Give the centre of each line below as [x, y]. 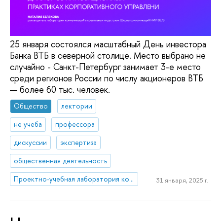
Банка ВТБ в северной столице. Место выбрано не [108, 55]
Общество [31, 106]
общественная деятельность [61, 160]
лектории [77, 106]
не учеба [28, 124]
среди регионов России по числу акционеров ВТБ [107, 78]
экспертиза [79, 143]
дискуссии [31, 143]
